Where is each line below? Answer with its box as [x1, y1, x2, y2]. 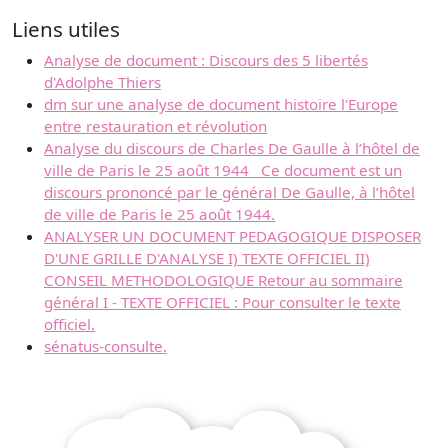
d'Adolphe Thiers [44, 72, 161, 93]
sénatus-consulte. [44, 336, 167, 357]
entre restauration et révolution [44, 116, 267, 137]
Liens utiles [12, 15, 120, 44]
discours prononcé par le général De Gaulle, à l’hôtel [44, 182, 415, 203]
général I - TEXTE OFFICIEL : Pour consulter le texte [44, 292, 401, 313]
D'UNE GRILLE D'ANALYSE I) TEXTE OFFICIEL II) [44, 248, 370, 269]
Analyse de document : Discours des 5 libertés [44, 50, 368, 71]
